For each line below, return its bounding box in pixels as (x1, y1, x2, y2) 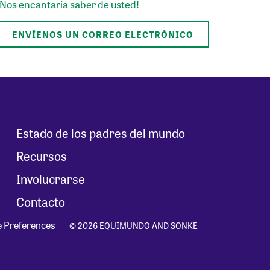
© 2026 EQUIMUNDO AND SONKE (69, 219, 198, 232)
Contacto (16, 193, 65, 211)
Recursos (16, 147, 67, 165)
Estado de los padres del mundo (16, 124, 185, 142)
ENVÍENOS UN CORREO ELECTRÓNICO (12, 28, 194, 42)
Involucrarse (16, 170, 85, 188)
